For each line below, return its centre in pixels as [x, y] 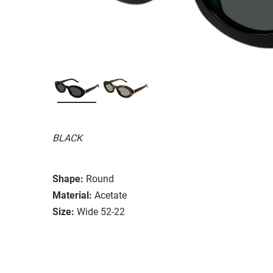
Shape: [68, 179]
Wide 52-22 [101, 211]
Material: [72, 195]
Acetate [111, 195]
